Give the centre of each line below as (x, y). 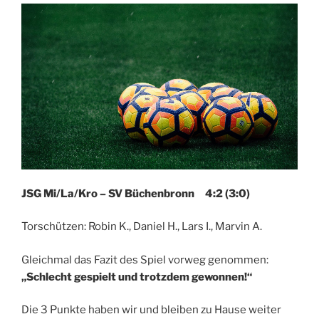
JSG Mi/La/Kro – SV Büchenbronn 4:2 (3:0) (136, 193)
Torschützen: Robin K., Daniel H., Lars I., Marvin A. (142, 227)
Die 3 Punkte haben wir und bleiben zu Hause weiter (151, 310)
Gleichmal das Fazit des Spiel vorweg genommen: (145, 260)
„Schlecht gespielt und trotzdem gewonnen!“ (137, 277)
